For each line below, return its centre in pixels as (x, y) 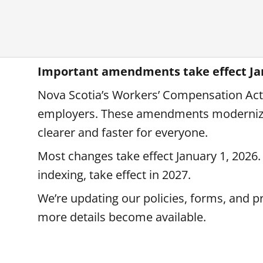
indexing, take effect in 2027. (114, 175)
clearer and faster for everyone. (123, 132)
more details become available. (122, 217)
